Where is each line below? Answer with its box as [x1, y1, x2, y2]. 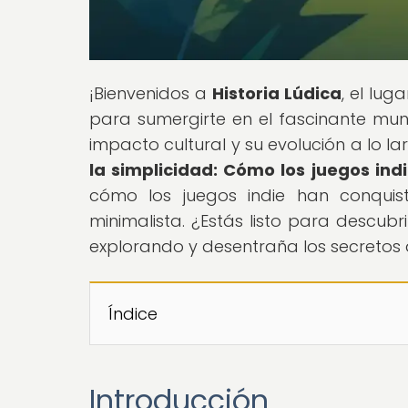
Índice [108, 301, 158, 325]
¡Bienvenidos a [89, 81, 212, 105]
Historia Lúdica [211, 81, 342, 105]
